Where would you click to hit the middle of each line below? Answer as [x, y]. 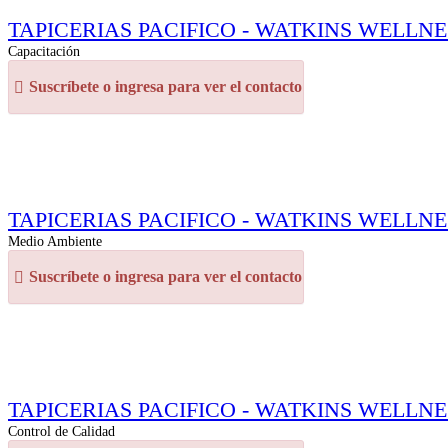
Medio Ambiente [55, 241]
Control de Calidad [61, 431]
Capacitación [44, 51]
